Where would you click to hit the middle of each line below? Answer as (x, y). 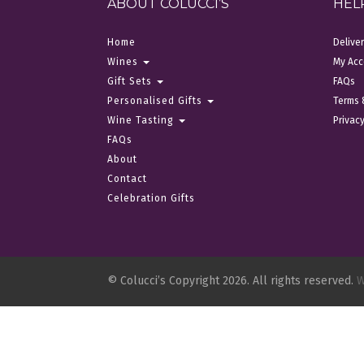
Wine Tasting (142, 120)
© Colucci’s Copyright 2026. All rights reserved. (232, 280)
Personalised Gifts (156, 100)
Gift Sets (131, 81)
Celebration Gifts (151, 198)
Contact (127, 178)
